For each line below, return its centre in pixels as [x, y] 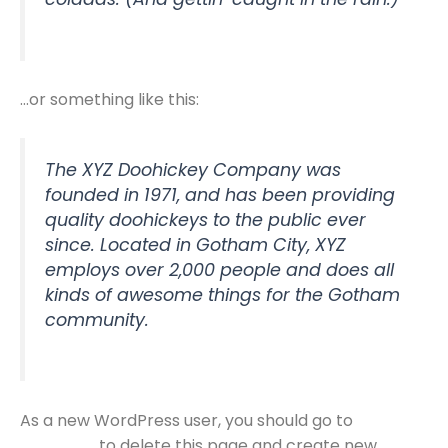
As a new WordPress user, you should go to [188, 420]
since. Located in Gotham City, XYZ [195, 245]
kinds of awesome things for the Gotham [222, 295]
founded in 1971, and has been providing [220, 195]
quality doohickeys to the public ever [205, 220]
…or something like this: [109, 99]
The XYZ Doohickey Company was [193, 170]
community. [97, 320]
